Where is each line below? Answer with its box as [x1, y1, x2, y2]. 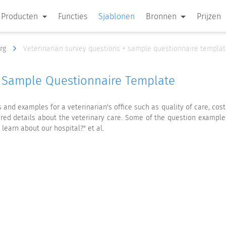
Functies [58, 12, 88, 21]
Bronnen [146, 12, 179, 21]
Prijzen [196, 12, 221, 21]
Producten [1, 12, 40, 21]
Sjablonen [98, 12, 135, 21]
